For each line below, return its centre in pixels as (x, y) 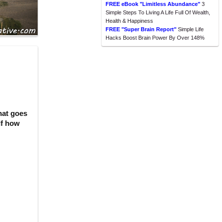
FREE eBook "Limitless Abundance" (153, 4)
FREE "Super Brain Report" (141, 29)
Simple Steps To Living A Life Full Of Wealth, (158, 12)
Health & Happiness (129, 21)
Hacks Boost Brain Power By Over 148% (155, 38)
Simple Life (190, 29)
